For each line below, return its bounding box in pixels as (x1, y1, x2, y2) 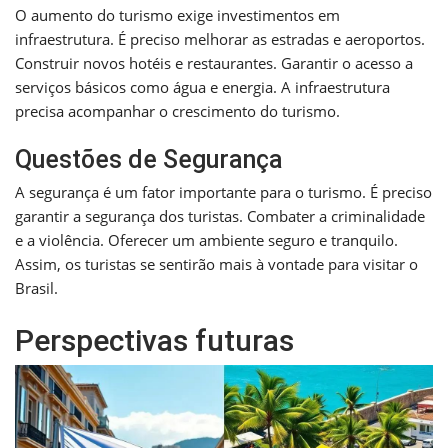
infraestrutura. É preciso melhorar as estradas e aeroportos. (15, 29, 425, 50)
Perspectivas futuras (15, 323, 294, 359)
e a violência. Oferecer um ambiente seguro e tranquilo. (15, 230, 398, 251)
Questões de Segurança (15, 145, 283, 175)
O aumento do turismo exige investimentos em (15, 5, 340, 26)
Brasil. (15, 278, 58, 299)
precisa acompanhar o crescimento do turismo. (15, 101, 340, 122)
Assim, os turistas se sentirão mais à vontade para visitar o (15, 254, 418, 275)
